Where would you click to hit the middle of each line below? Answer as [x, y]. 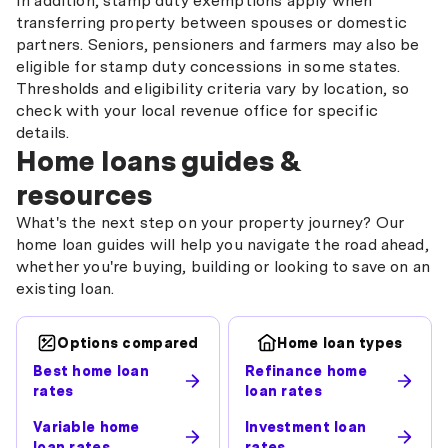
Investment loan [306, 427]
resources [84, 195]
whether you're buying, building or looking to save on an [223, 266]
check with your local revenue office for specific [197, 110]
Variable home [86, 427]
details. [43, 132]
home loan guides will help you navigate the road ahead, [222, 244]
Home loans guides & [158, 161]
